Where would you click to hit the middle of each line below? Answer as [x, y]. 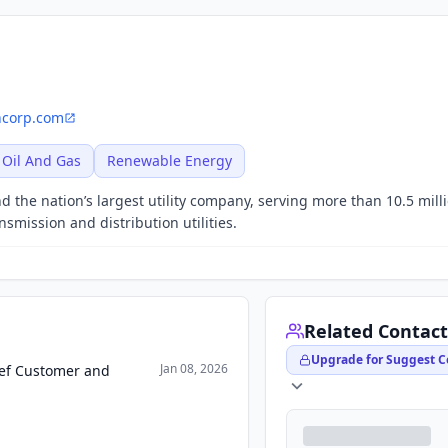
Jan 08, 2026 [194, 368]
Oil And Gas [41, 160]
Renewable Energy [169, 160]
